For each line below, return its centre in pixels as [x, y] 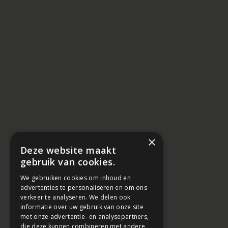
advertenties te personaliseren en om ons [84, 188]
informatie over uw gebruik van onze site [82, 207]
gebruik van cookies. [68, 162]
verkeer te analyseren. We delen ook [76, 197]
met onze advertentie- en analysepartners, [85, 217]
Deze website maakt [68, 150]
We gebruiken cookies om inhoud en [76, 178]
